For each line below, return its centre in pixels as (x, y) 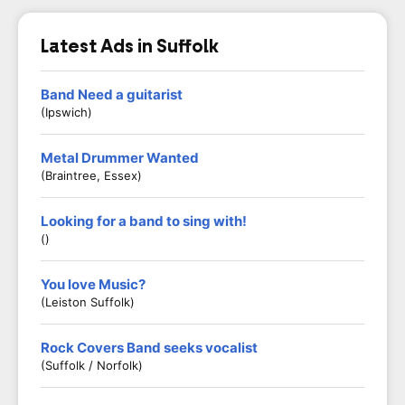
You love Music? (93, 284)
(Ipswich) (66, 112)
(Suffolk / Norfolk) (92, 365)
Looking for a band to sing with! (144, 221)
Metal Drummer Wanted (120, 158)
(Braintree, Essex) (91, 175)
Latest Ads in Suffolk (130, 46)
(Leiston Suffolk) (88, 302)
